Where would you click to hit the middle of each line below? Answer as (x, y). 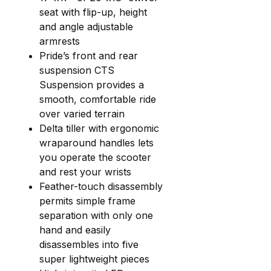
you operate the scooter (95, 157)
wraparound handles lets (96, 142)
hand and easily (75, 230)
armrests (60, 41)
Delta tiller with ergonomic (99, 128)
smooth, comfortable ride (98, 99)
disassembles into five (89, 244)
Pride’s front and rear (89, 55)
